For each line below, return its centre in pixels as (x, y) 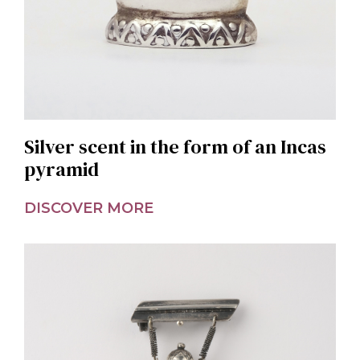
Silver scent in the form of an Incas (175, 146)
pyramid (61, 169)
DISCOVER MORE (89, 208)
